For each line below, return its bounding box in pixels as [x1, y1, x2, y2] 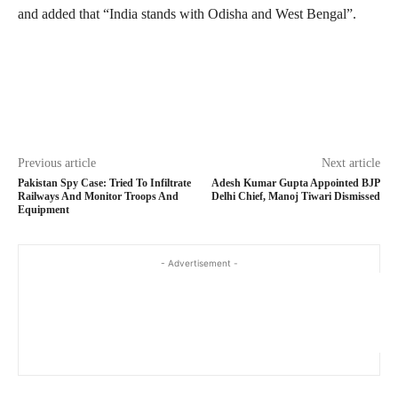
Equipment [18, 203, 69, 217]
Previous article [18, 156, 96, 171]
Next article [321, 156, 380, 171]
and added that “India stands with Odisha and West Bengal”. [18, 6, 356, 22]
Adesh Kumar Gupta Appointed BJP [211, 177, 380, 190]
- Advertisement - [160, 258, 238, 269]
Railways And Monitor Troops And [18, 190, 179, 203]
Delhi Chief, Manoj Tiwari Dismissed [211, 190, 380, 203]
